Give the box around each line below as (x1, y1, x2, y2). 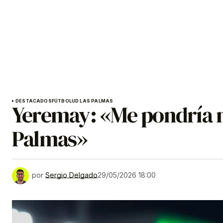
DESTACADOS (15, 98, 52, 104)
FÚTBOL (51, 98, 72, 104)
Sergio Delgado (45, 171, 98, 180)
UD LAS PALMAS (71, 98, 113, 104)
